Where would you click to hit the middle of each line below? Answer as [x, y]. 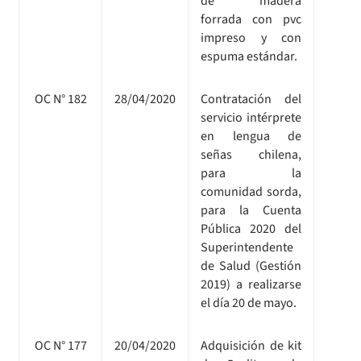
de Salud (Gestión [251, 266]
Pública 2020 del [251, 228]
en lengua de [251, 136]
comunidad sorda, [251, 191]
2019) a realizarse [251, 284]
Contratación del [251, 99]
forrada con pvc [251, 19]
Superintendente [247, 247]
